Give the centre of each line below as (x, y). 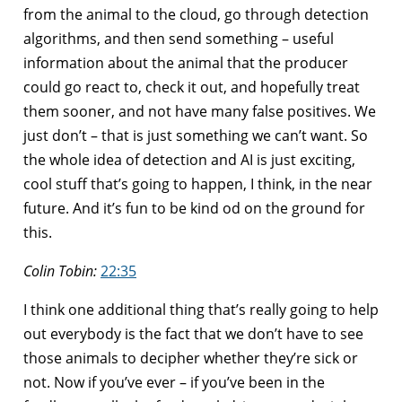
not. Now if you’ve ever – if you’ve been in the (174, 382)
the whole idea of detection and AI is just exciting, (189, 159)
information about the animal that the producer (186, 62)
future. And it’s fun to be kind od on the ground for (194, 208)
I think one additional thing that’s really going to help (201, 309)
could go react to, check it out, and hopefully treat (192, 87)
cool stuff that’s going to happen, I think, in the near (198, 184)
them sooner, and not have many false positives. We (200, 111)
